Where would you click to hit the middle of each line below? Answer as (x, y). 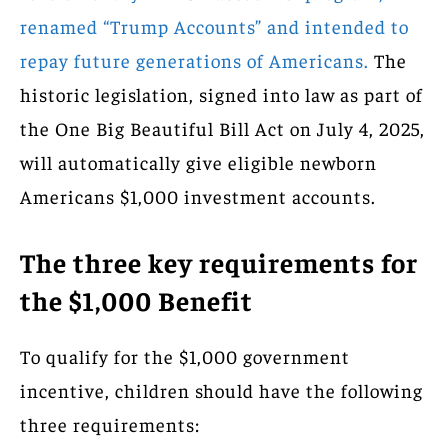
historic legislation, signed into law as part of (221, 93)
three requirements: (110, 423)
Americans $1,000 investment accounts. (198, 195)
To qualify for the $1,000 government (185, 355)
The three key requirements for (219, 261)
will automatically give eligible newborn (198, 161)
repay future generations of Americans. (194, 59)
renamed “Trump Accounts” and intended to (214, 25)
